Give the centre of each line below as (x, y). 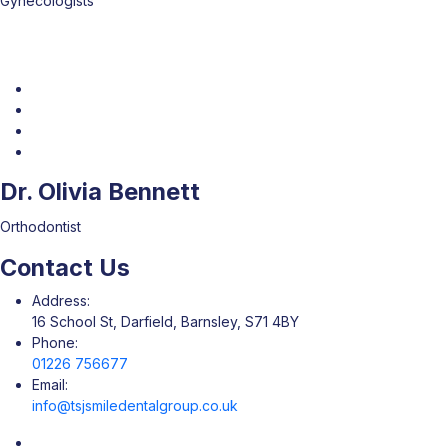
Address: (61, 300)
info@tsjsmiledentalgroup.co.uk (135, 405)
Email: (50, 384)
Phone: (55, 342)
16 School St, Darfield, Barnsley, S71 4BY (165, 321)
